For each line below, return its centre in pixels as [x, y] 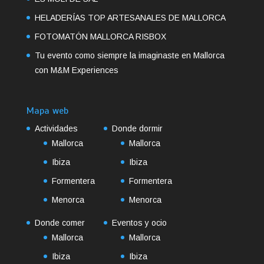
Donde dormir [137, 129]
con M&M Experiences [76, 70]
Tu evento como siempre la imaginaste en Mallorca [129, 56]
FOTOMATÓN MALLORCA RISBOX [100, 37]
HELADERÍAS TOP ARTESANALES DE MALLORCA [130, 18]
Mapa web [47, 111]
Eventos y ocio [139, 223]
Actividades [56, 129]
